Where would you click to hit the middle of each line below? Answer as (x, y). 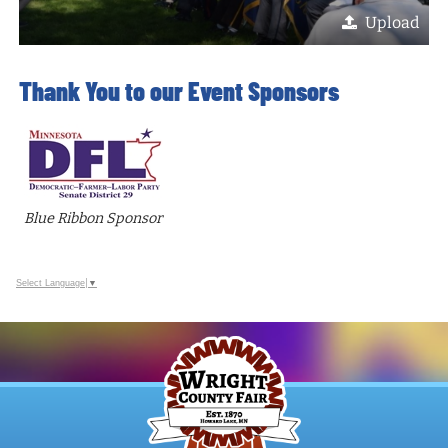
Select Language (50, 282)
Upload (391, 23)
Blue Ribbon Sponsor (92, 218)
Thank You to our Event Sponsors (179, 91)
